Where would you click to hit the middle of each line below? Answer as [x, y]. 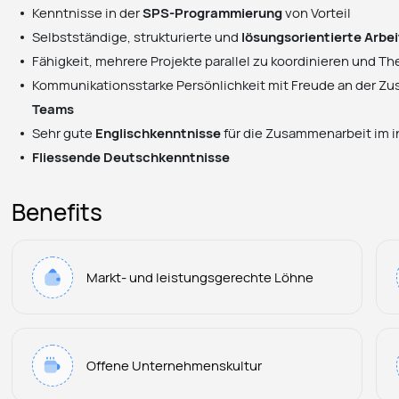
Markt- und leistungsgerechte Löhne [200, 277]
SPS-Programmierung [213, 12]
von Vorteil [317, 12]
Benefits [57, 212]
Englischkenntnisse [159, 132]
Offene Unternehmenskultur [175, 365]
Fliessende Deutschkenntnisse [131, 156]
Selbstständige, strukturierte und [137, 36]
